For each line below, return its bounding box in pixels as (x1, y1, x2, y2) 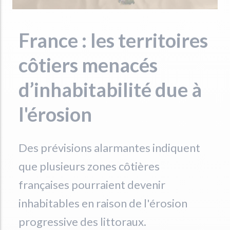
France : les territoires (18, 28, 208, 52)
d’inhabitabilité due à (18, 78, 202, 101)
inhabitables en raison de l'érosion (18, 196, 187, 210)
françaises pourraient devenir (18, 178, 165, 191)
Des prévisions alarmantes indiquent (18, 141, 200, 155)
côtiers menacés (18, 53, 158, 76)
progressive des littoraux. (18, 215, 146, 228)
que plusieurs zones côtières (18, 159, 160, 173)
